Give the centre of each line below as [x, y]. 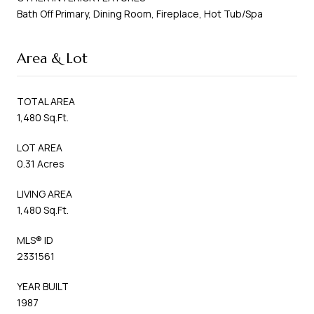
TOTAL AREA [46, 101]
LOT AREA [40, 147]
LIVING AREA [45, 193]
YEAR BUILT [43, 286]
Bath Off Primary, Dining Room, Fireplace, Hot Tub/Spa [140, 13]
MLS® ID [35, 240]
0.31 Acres [41, 163]
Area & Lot [52, 58]
